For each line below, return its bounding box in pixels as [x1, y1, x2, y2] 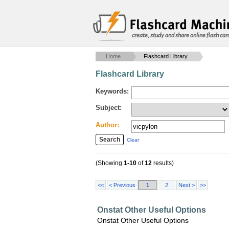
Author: [96, 121, 119, 129]
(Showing [96, 159, 124, 167]
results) [152, 159, 174, 167]
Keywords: [96, 87, 129, 95]
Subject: [96, 104, 122, 111]
